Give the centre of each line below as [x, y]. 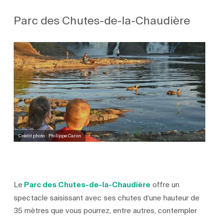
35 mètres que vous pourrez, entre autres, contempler [106, 210]
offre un [165, 185]
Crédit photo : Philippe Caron [50, 136]
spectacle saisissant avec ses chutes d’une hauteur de [107, 198]
